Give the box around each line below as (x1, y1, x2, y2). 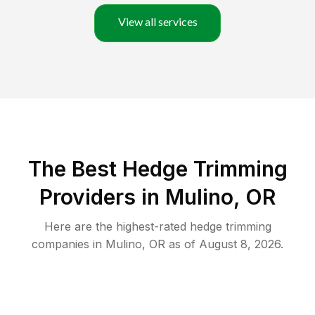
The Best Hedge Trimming (27, 156, 288, 182)
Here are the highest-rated (44, 219, 190, 234)
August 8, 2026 (199, 237, 281, 252)
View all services (117, 15, 198, 29)
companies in (32, 237, 102, 252)
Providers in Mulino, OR (39, 184, 276, 210)
